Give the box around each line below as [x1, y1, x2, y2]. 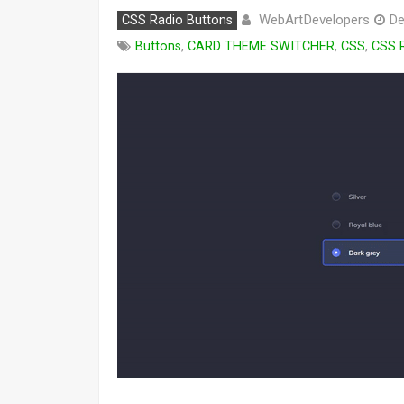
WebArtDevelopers [259, 12, 370, 28]
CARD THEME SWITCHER [188, 39, 335, 54]
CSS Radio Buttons [122, 13, 233, 28]
